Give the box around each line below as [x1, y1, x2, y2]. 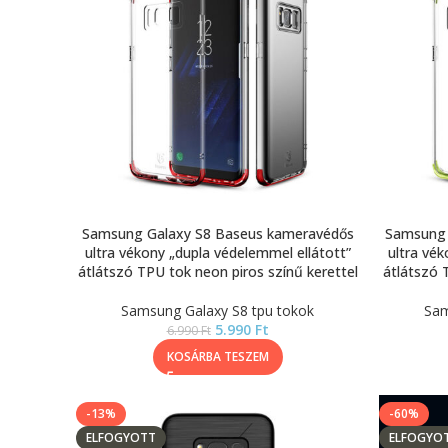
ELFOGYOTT [86, 429, 156, 446]
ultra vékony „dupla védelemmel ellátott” [84, 243, 351, 262]
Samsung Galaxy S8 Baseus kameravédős [81, 224, 354, 243]
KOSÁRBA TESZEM [166, 348, 269, 365]
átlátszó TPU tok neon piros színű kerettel [77, 262, 358, 281]
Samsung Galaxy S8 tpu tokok [121, 301, 314, 320]
